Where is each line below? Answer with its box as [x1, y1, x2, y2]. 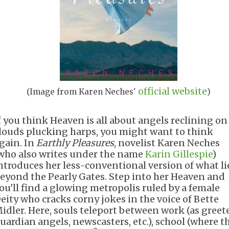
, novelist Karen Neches [114, 137, 220, 149]
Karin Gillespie [145, 148, 212, 160]
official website [138, 85, 207, 97]
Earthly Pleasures [36, 137, 114, 149]
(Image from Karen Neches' [26, 87, 138, 97]
